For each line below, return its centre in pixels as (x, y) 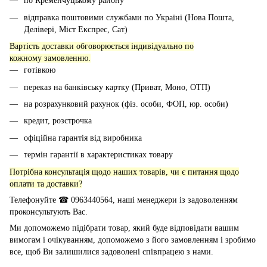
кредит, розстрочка (58, 121)
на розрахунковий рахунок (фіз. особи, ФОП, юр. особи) (126, 104)
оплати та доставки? (46, 184)
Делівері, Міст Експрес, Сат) (76, 29)
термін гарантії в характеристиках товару (98, 155)
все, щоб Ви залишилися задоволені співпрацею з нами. (111, 252)
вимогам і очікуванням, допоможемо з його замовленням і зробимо (133, 240)
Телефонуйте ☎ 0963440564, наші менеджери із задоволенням (124, 200)
